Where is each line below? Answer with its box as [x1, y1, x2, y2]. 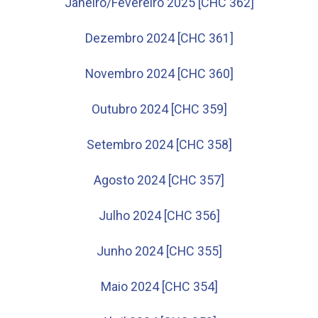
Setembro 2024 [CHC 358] [86, 137, 232, 152]
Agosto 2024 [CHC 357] [94, 172, 224, 187]
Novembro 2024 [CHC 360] [84, 66, 234, 81]
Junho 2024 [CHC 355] [96, 243, 222, 258]
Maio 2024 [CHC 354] [100, 279, 218, 294]
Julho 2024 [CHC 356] [98, 208, 220, 223]
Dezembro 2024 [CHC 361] [84, 31, 234, 45]
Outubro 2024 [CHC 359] [91, 102, 227, 116]
